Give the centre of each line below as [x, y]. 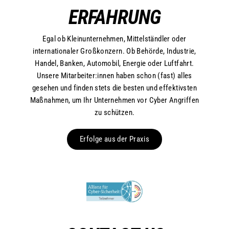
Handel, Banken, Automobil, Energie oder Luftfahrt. [114, 63]
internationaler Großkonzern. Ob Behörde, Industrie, [114, 51]
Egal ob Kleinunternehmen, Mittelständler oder [114, 39]
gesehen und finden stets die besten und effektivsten [114, 88]
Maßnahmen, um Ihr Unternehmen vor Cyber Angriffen [114, 100]
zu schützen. [114, 112]
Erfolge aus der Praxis [114, 139]
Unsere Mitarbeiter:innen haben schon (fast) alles [114, 75]
